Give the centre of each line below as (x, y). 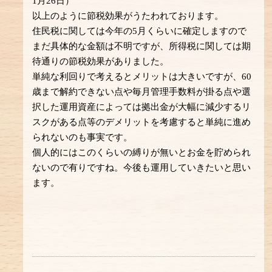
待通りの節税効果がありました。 (101, 61)
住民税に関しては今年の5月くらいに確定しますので (140, 31)
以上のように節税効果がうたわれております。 (128, 15)
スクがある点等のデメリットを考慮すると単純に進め (142, 122)
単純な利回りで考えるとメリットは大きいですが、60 (142, 76)
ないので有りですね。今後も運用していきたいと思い (142, 167)
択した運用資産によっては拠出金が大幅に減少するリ (142, 107)
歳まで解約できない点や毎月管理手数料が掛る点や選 (142, 91)
